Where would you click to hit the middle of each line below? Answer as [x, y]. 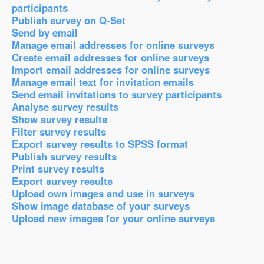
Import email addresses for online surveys [111, 70]
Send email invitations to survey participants [117, 94]
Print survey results [58, 169]
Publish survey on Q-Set [69, 20]
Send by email [45, 32]
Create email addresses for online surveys [110, 57]
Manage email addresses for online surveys [113, 45]
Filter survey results [59, 131]
